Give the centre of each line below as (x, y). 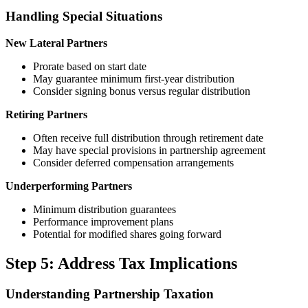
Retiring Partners (46, 114)
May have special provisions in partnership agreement (149, 150)
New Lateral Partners (56, 43)
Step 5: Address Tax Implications (121, 263)
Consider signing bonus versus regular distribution (142, 91)
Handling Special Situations (84, 16)
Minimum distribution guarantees (104, 209)
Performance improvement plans (103, 221)
